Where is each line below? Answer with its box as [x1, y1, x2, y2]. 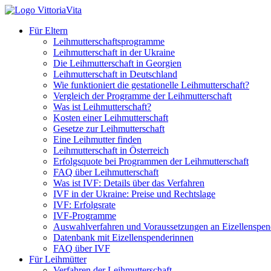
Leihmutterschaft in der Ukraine [53, 47, 175, 57]
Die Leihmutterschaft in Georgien [53, 58, 181, 68]
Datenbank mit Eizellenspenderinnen [53, 232, 194, 243]
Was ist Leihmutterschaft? [53, 102, 151, 112]
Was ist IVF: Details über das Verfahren [53, 178, 204, 188]
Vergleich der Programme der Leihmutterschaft [53, 91, 232, 101]
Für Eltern [29, 25, 68, 36]
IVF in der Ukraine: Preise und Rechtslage [53, 189, 215, 199]
